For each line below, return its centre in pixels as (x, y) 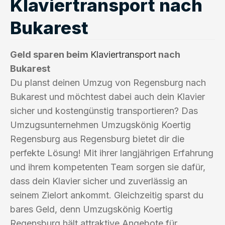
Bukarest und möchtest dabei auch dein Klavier (107, 96)
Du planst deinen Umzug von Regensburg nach (108, 82)
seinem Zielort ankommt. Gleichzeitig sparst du (107, 195)
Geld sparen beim (50, 54)
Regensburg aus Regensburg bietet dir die (97, 139)
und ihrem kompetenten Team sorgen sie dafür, (108, 167)
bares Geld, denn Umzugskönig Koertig (91, 209)
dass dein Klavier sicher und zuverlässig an (99, 181)
